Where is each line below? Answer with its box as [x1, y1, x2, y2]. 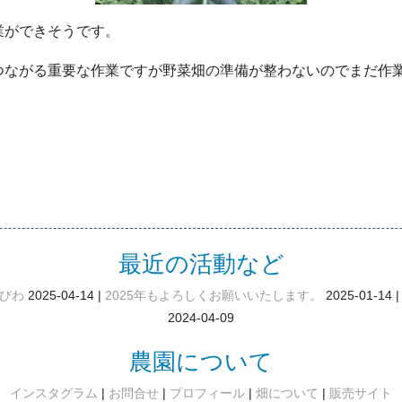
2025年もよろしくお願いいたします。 [105, 288, 322, 303]
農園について [129, 347, 273, 377]
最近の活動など [118, 249, 284, 279]
